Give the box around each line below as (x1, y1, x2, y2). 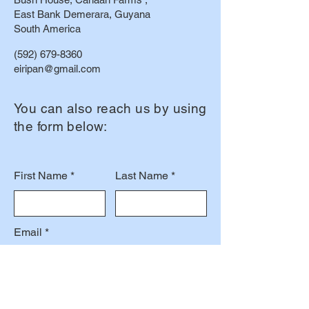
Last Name (115, 169, 168, 182)
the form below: (14, 119, 108, 134)
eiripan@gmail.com (14, 63, 101, 74)
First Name (14, 169, 68, 182)
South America (14, 23, 81, 34)
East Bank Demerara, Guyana (14, 8, 150, 20)
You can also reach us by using (14, 101, 207, 116)
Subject (14, 282, 51, 295)
